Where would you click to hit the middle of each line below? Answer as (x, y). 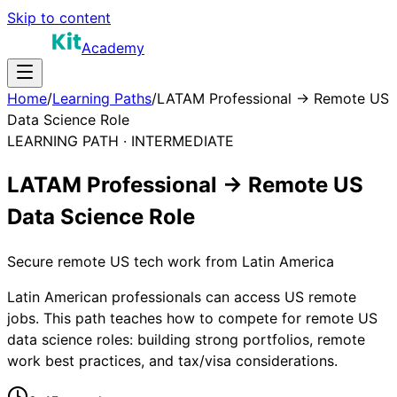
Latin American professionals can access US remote (182, 296)
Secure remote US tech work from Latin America (171, 261)
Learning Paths (102, 98)
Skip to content (59, 18)
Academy (113, 48)
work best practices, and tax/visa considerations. (172, 360)
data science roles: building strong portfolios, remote (186, 339)
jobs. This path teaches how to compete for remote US (192, 318)
